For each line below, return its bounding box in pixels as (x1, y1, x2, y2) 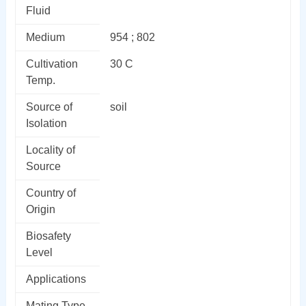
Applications (25, 273, 86, 285)
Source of (25, 100, 72, 113)
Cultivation (25, 57, 78, 70)
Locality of (25, 143, 75, 156)
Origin (25, 203, 55, 215)
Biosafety (25, 229, 71, 242)
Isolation (25, 117, 67, 129)
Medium (25, 31, 65, 43)
